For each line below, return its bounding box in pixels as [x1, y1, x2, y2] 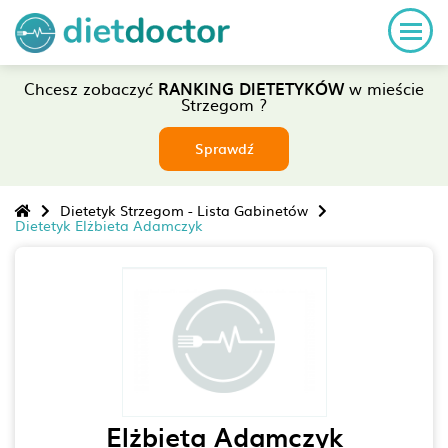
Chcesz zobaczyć [24, 76, 158, 100]
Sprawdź [194, 137, 254, 159]
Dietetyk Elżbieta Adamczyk [15, 215, 203, 235]
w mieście [344, 76, 424, 100]
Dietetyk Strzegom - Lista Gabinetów [60, 200, 308, 220]
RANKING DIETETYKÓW [158, 76, 344, 100]
